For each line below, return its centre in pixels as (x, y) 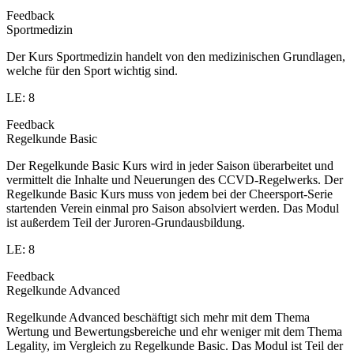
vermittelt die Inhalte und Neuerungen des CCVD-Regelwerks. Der (175, 180)
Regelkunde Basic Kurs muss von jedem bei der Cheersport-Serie (169, 194)
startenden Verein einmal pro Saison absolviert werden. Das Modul (173, 209)
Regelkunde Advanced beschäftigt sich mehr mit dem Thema (158, 318)
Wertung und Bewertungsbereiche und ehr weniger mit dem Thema (174, 332)
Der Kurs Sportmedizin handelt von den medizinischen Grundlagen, (176, 57)
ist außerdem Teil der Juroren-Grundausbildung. (126, 223)
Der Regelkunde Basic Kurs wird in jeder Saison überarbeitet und (170, 166)
